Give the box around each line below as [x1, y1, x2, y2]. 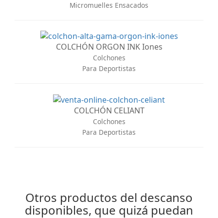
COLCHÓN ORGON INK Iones [55, 41, 163, 53]
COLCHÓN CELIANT [73, 105, 145, 116]
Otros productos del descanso [25, 189, 193, 205]
